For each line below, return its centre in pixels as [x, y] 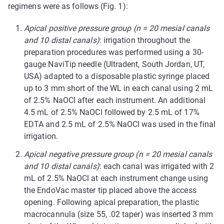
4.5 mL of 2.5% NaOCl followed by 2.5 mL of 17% [112, 112]
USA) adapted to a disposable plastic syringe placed [117, 76]
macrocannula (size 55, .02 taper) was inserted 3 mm [119, 214]
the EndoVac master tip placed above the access [110, 190]
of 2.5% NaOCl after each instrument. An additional [115, 100]
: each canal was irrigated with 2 [157, 166]
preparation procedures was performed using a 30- [114, 52]
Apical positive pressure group [78, 28]
